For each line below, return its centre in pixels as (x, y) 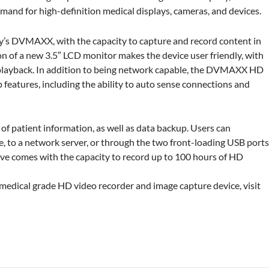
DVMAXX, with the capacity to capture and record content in (137, 40)
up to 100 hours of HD (197, 157)
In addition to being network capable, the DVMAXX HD (150, 69)
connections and (216, 83)
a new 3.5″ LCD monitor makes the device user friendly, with (142, 55)
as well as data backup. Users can (164, 128)
